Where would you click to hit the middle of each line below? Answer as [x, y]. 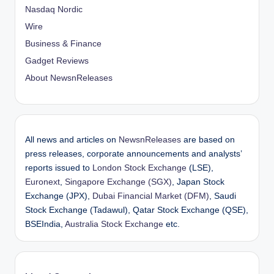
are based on [208, 139]
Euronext [43, 182]
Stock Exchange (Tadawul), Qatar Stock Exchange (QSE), [137, 210]
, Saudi [223, 196]
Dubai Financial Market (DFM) [151, 196]
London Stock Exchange [139, 168]
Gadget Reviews [57, 61]
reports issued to [59, 168]
